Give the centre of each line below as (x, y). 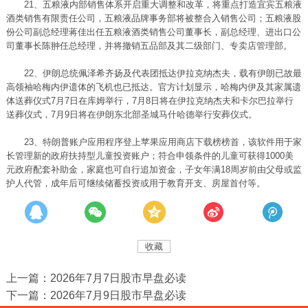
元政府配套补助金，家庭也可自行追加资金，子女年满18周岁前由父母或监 (154, 169)
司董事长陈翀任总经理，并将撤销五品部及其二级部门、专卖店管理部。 (149, 46)
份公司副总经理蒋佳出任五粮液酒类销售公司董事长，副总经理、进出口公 (153, 32)
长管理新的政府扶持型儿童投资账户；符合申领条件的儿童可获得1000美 (150, 156)
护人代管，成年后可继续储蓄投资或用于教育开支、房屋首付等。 (135, 183)
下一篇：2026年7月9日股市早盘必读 (96, 296)
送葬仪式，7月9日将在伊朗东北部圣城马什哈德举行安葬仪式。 (131, 114)
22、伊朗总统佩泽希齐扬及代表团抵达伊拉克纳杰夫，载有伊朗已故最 (154, 73)
